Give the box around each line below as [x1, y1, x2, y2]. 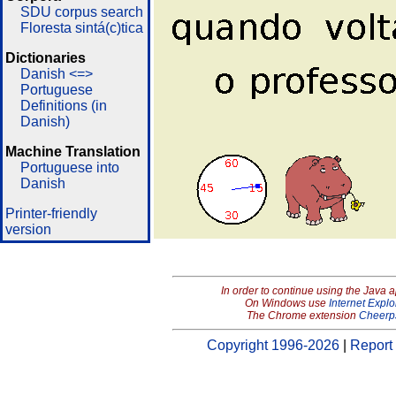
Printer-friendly [5, 206, 97, 221]
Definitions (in [19, 98, 107, 113]
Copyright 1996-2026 [207, 338, 339, 353]
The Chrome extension [246, 309, 359, 322]
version [5, 222, 51, 237]
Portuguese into [19, 160, 119, 175]
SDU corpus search [19, 4, 143, 19]
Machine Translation [5, 144, 141, 159]
